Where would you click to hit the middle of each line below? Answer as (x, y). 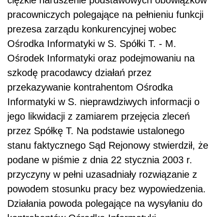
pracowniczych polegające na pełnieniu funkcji (105, 15)
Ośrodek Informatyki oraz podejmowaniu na (101, 58)
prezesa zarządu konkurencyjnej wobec (92, 29)
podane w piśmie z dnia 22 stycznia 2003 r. (100, 160)
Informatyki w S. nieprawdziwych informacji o (103, 102)
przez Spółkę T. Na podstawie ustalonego (96, 131)
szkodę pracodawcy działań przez (79, 73)
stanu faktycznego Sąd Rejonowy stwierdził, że (108, 146)
